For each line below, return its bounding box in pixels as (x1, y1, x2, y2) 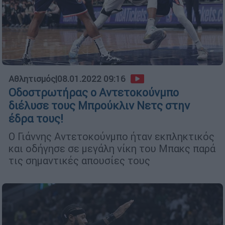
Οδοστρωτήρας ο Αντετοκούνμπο (9, 86, 179, 100)
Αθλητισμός (9, 73, 55, 85)
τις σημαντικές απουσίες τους (9, 154, 150, 167)
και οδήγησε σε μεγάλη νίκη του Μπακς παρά (9, 142, 215, 155)
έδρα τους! (9, 112, 63, 126)
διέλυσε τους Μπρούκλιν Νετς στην (9, 99, 190, 113)
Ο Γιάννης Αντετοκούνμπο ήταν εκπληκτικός (9, 130, 214, 143)
